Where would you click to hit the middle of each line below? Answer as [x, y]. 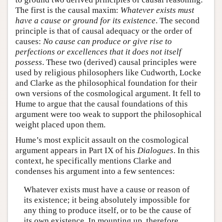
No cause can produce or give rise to [108, 41]
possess [29, 62]
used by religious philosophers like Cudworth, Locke [108, 72]
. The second [178, 20]
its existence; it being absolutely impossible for [107, 200]
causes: [29, 41]
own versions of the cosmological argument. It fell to [108, 93]
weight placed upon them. [60, 124]
